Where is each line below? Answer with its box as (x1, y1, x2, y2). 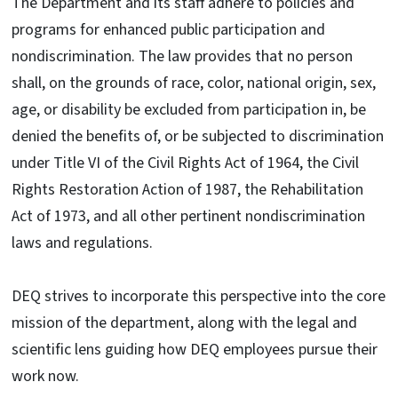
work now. (12, 365, 83, 388)
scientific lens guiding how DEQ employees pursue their (12, 338, 378, 362)
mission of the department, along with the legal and (12, 312, 357, 335)
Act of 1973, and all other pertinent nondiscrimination (12, 205, 365, 228)
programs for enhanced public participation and (12, 19, 325, 42)
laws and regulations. (12, 232, 153, 255)
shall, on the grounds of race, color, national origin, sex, (12, 72, 376, 95)
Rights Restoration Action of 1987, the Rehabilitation (12, 179, 363, 202)
